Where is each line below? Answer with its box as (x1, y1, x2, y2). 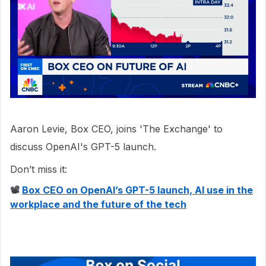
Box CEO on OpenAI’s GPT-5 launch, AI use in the (22, 184, 253, 197)
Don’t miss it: (10, 163, 67, 176)
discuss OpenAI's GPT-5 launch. (10, 141, 156, 153)
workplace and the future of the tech (10, 198, 186, 211)
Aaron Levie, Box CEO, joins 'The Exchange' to (10, 123, 223, 135)
